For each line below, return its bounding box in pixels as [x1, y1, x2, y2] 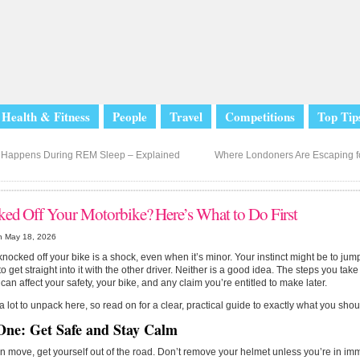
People [112, 108, 147, 125]
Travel [170, 108, 202, 125]
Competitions [225, 108, 295, 125]
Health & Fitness [2, 108, 90, 125]
